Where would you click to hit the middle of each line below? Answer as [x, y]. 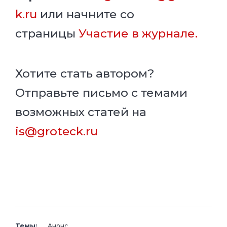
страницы [45, 33]
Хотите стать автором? [85, 73]
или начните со [87, 14]
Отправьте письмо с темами [101, 92]
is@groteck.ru [56, 131]
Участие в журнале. [138, 33]
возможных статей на [81, 112]
